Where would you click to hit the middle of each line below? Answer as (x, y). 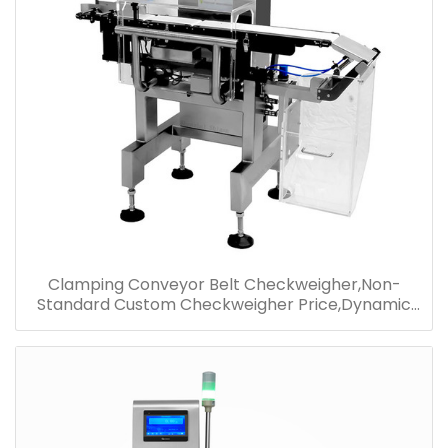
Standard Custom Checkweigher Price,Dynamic (224, 305)
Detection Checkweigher (224, 325)
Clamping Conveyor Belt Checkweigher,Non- (224, 285)
